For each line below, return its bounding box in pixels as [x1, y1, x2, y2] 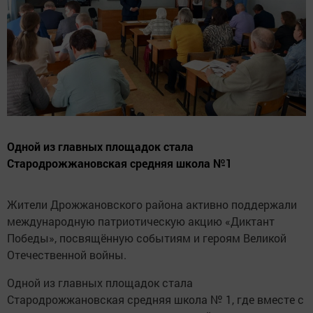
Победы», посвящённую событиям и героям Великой [7, 231, 286, 246]
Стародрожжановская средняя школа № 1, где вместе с [7, 292, 304, 307]
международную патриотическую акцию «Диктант [7, 214, 275, 229]
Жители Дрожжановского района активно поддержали [7, 197, 297, 212]
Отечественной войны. [7, 247, 126, 263]
